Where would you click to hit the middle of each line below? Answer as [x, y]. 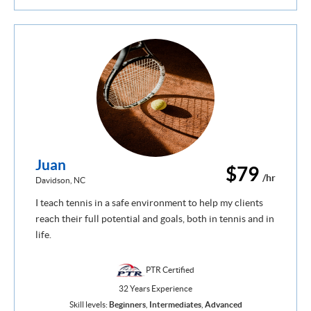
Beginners [127, 304]
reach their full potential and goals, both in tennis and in [155, 218]
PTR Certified [169, 269]
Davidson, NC [60, 180]
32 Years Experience [155, 288]
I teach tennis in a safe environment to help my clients [149, 202]
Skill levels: [89, 304]
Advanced [223, 304]
